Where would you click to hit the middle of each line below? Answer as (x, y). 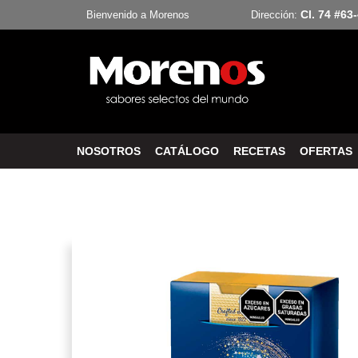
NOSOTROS (108, 151)
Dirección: (275, 15)
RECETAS (259, 151)
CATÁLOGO (187, 151)
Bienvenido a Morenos (137, 15)
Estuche (150, 203)
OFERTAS (326, 151)
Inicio (83, 203)
